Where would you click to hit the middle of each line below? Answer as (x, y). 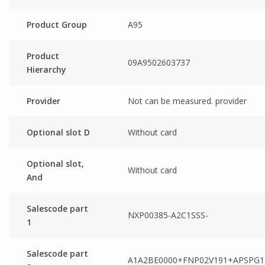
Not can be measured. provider (187, 101)
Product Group (57, 24)
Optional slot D (58, 132)
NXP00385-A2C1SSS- (168, 215)
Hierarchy (46, 69)
